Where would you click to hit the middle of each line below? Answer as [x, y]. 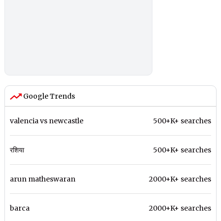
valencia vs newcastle [47, 121]
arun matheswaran [43, 179]
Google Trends [49, 96]
